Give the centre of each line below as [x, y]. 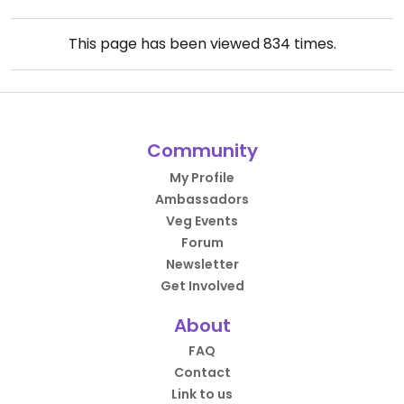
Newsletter [202, 264]
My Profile [202, 178]
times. [313, 44]
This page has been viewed [165, 44]
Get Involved [202, 286]
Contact [202, 372]
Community [202, 151]
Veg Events [202, 221]
